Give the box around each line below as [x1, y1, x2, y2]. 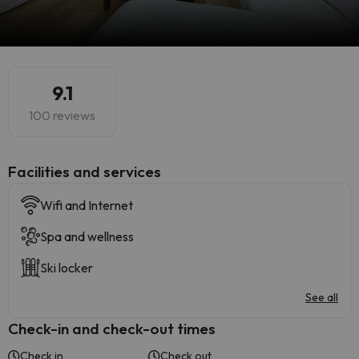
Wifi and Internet [40, 197, 133, 213]
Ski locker [40, 260, 93, 276]
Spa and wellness [40, 228, 134, 244]
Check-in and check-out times [8, 319, 216, 338]
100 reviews [29, 107, 95, 123]
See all [305, 290, 338, 305]
